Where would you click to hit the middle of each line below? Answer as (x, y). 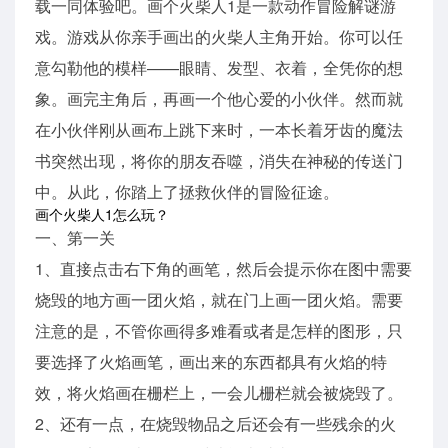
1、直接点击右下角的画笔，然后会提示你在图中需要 (223, 268)
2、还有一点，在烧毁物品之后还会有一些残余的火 (215, 423)
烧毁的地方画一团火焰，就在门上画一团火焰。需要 (219, 299)
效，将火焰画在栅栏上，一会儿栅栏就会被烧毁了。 (219, 392)
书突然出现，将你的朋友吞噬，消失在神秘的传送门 (219, 160)
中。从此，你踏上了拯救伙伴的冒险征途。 (187, 191)
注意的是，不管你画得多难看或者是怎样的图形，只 (219, 330)
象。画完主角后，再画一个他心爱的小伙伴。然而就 (219, 98)
